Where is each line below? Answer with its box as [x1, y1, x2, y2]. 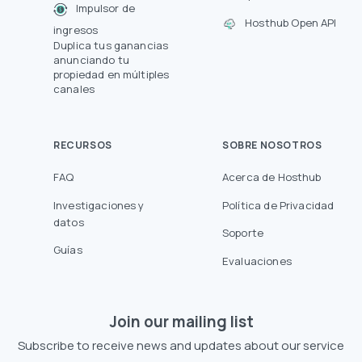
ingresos [53, 23, 99, 38]
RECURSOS [53, 137, 112, 152]
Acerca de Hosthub [222, 170, 322, 185]
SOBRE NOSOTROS [222, 137, 322, 152]
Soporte [222, 225, 264, 241]
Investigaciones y [53, 197, 145, 213]
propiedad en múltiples [53, 67, 170, 82]
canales [53, 82, 95, 97]
